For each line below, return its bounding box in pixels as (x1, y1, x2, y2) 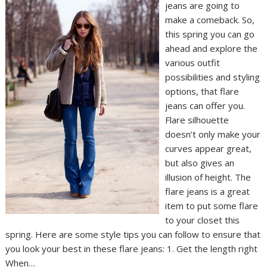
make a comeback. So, (164, 13, 254, 26)
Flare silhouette (164, 113, 229, 126)
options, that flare (164, 85, 239, 97)
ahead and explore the (164, 42, 257, 54)
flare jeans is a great (164, 185, 250, 197)
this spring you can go (164, 27, 254, 40)
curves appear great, (164, 142, 252, 154)
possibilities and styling (164, 70, 260, 83)
